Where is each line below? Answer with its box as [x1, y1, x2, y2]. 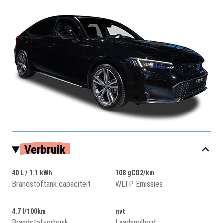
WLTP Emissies [115, 179, 163, 189]
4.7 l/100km [12, 207, 46, 215]
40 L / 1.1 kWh [12, 169, 52, 177]
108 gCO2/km [115, 169, 154, 177]
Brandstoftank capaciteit [12, 179, 91, 189]
